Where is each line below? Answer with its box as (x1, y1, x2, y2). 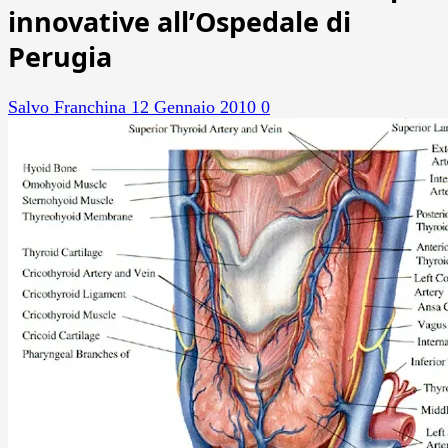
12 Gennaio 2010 (131, 96, 261, 117)
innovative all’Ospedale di (8, 3, 351, 41)
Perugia (8, 38, 112, 76)
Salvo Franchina (8, 96, 131, 117)
